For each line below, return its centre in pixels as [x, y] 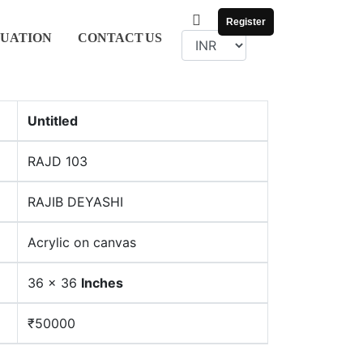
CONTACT [110, 37]
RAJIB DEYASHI [75, 202]
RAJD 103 [58, 161]
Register [246, 22]
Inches [102, 283]
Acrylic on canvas [82, 242]
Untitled [53, 121]
